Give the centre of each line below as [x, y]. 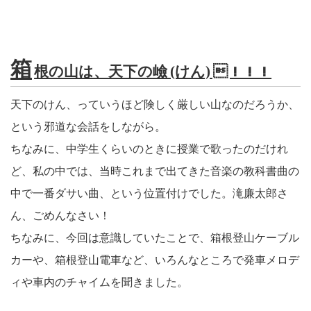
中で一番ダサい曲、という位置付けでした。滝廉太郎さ [149, 194]
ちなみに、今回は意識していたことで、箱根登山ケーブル [155, 238]
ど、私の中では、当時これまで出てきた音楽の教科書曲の [155, 171]
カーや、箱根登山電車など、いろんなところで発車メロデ [155, 260]
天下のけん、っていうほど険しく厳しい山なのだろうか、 [155, 105]
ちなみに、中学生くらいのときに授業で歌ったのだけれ [149, 149]
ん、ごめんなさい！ [60, 216]
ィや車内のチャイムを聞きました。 [99, 283]
